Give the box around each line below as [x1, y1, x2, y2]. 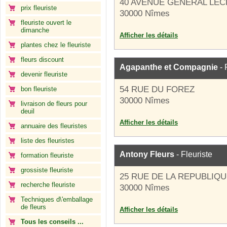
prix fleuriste [21, 4, 57, 12]
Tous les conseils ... [21, 218, 84, 225]
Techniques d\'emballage [21, 196, 93, 203]
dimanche [21, 26, 49, 34]
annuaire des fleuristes [21, 122, 87, 130]
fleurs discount [21, 56, 64, 63]
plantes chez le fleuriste [21, 41, 91, 49]
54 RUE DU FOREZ [120, 85, 195, 94]
